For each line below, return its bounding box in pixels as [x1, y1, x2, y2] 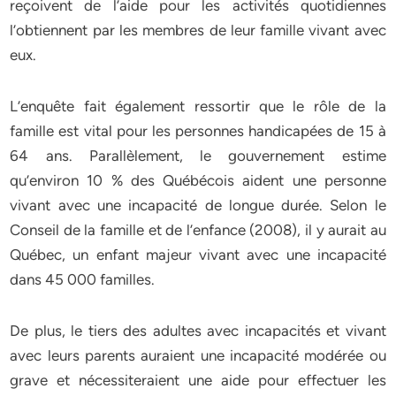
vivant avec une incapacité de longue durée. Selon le [10, 196, 386, 214]
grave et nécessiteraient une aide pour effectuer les [10, 371, 386, 389]
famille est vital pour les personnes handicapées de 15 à [10, 122, 386, 140]
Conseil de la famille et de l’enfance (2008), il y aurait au [10, 221, 386, 239]
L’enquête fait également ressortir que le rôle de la [10, 97, 386, 115]
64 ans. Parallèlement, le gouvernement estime [10, 147, 386, 164]
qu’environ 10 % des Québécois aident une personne [10, 171, 386, 189]
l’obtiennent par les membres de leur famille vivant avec [10, 21, 386, 39]
